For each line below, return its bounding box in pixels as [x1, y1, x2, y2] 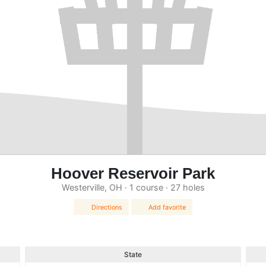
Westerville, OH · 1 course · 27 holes [61, 182, 205, 192]
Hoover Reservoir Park [51, 164, 215, 182]
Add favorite [148, 202, 186, 211]
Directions [91, 202, 122, 211]
